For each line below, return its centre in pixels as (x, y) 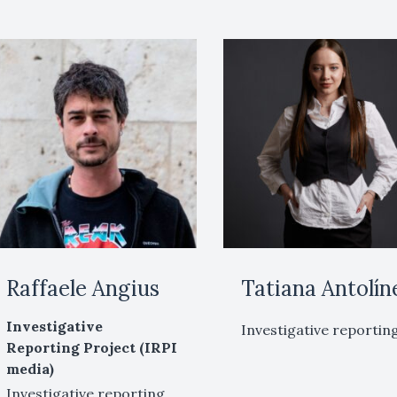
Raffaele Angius (82, 289)
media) (30, 369)
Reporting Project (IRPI (91, 348)
